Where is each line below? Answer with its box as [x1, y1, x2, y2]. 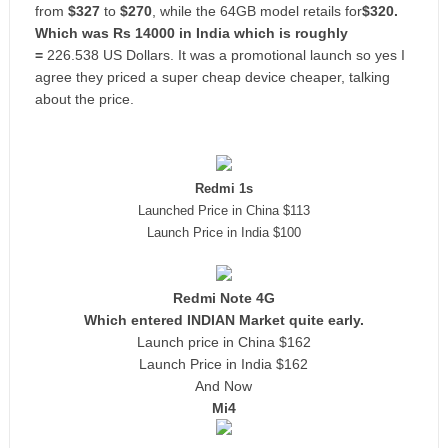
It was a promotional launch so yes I [177, 47, 405, 63]
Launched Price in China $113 [137, 203, 310, 218]
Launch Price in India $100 [146, 225, 301, 240]
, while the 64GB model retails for [151, 3, 362, 19]
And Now [195, 378, 253, 394]
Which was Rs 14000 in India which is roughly [34, 25, 348, 41]
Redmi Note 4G [172, 290, 275, 306]
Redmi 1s [194, 181, 253, 196]
